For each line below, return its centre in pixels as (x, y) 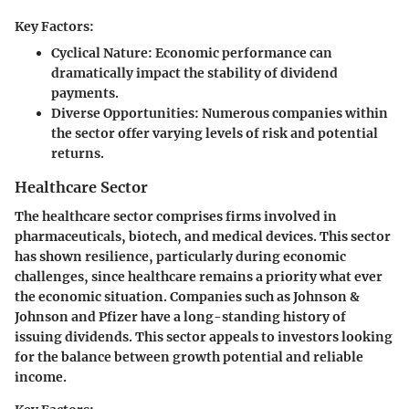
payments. (85, 93)
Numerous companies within (294, 113)
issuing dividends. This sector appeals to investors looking (204, 337)
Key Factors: (54, 26)
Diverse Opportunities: (125, 113)
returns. (78, 153)
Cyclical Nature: (102, 52)
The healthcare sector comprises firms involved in (176, 217)
